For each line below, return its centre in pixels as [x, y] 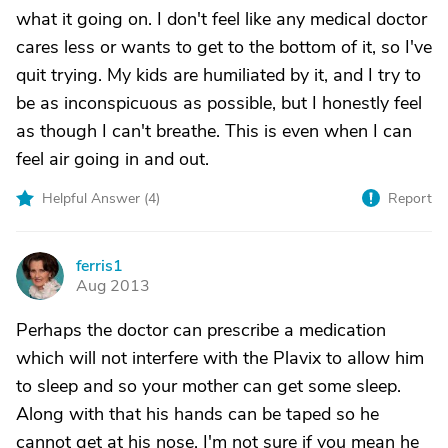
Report [410, 198]
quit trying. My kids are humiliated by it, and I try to [218, 75]
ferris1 [99, 266]
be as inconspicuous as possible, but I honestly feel [219, 103]
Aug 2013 [113, 286]
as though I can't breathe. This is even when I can [214, 131]
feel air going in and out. [112, 159]
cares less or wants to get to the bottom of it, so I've [224, 47]
